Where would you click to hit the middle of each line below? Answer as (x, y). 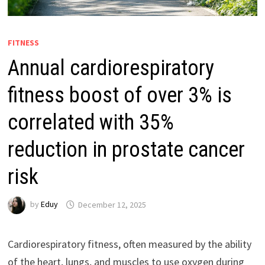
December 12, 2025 (112, 204)
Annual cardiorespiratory (111, 68)
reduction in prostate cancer (126, 150)
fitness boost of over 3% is (119, 96)
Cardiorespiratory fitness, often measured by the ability (129, 244)
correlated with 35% (91, 123)
